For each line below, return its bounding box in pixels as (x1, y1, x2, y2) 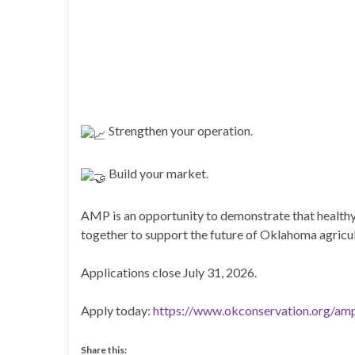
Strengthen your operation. (106, 123, 253, 139)
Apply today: (81, 303, 153, 318)
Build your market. (106, 166, 208, 181)
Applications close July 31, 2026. (81, 265, 257, 280)
